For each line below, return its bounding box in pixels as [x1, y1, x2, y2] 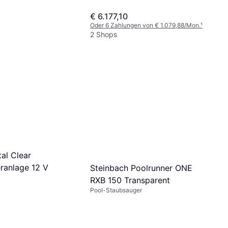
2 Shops [90, 30, 117, 39]
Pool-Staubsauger [90, 186, 142, 194]
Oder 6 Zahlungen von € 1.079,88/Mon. [90, 21, 201, 29]
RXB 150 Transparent [90, 175, 170, 186]
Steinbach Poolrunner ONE [90, 163, 192, 174]
